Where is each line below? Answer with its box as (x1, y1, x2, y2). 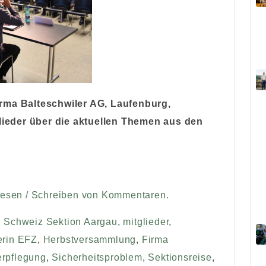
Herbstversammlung (43, 235, 137, 245)
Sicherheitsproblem (52, 252, 142, 262)
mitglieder (123, 217, 169, 227)
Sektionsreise (148, 252, 212, 262)
